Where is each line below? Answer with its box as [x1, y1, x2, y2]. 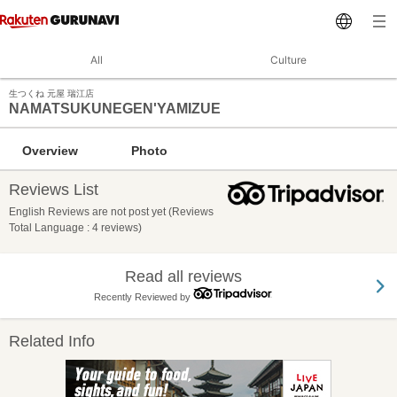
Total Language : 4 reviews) [9, 222, 142, 234]
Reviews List [9, 181, 98, 198]
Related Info [9, 331, 95, 350]
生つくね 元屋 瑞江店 [9, 89, 94, 98]
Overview [21, 143, 78, 158]
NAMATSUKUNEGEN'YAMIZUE [9, 101, 221, 116]
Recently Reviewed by [94, 291, 194, 302]
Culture [269, 53, 307, 66]
